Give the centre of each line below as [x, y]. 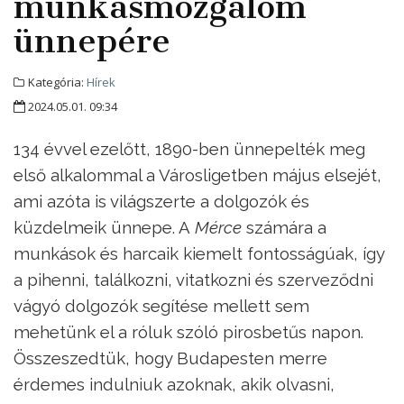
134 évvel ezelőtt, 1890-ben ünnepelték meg [189, 148]
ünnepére [92, 40]
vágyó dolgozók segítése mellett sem [161, 305]
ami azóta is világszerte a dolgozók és [161, 201]
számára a [284, 227]
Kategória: [56, 82]
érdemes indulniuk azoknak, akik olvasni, [174, 384]
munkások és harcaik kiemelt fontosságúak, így [199, 253]
